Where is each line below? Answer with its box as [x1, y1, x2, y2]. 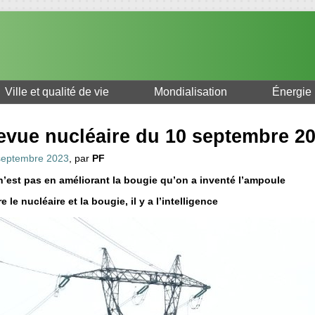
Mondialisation [154, 86, 227, 98]
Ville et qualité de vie [5, 86, 109, 98]
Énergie [272, 86, 311, 98]
